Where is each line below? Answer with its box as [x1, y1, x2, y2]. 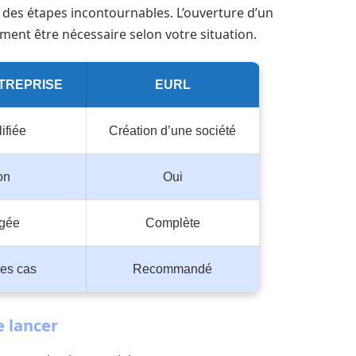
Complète [145, 215, 200, 230]
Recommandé [133, 261, 212, 276]
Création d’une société [109, 123, 236, 137]
